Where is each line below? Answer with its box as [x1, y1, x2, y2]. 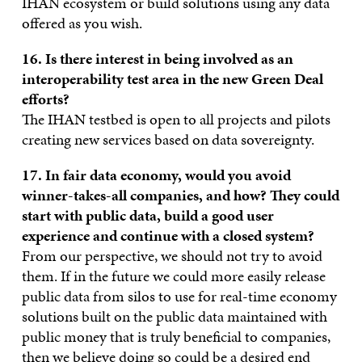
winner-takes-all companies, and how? [21, 183, 270, 206]
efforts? [21, 87, 69, 110]
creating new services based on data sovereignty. [21, 128, 314, 150]
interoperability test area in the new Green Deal [21, 67, 323, 90]
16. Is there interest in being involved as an [21, 47, 293, 69]
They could [269, 183, 339, 206]
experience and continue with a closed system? [21, 224, 314, 246]
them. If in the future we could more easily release [21, 264, 326, 287]
